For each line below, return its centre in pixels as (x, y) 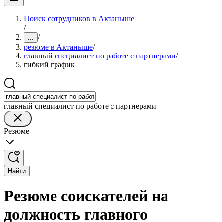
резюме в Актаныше (58, 47)
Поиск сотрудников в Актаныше (79, 19)
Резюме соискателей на (86, 196)
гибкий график (49, 65)
